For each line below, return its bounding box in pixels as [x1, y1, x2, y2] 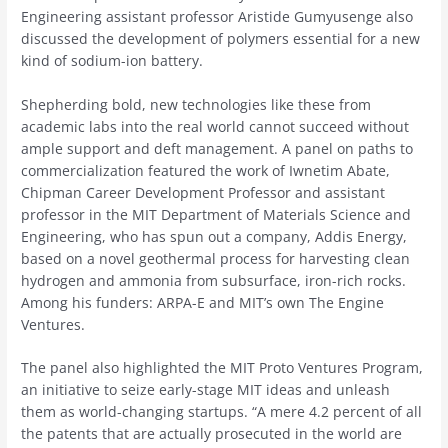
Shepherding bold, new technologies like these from [21, 94, 372, 114]
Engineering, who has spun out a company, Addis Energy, [21, 226, 408, 246]
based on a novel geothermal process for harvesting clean [21, 248, 411, 268]
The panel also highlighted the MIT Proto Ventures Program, [21, 358, 424, 378]
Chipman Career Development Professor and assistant [21, 182, 386, 202]
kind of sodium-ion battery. [21, 50, 204, 70]
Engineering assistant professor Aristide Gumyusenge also [21, 6, 414, 26]
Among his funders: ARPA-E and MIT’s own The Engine [21, 292, 385, 312]
